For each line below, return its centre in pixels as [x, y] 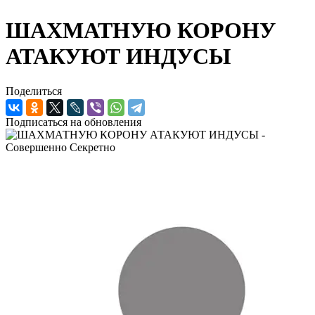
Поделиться [34, 91]
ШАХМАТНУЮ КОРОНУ [141, 31]
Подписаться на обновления [73, 122]
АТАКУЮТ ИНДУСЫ [118, 57]
